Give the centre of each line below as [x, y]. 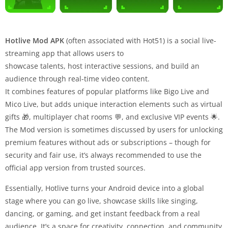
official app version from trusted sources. [75, 168]
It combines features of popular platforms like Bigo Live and [107, 92]
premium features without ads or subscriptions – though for [108, 142]
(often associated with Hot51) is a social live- [140, 41]
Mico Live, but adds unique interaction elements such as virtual [114, 104]
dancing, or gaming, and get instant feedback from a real [103, 214]
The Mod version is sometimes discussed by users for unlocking [114, 130]
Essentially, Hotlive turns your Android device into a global [105, 188]
